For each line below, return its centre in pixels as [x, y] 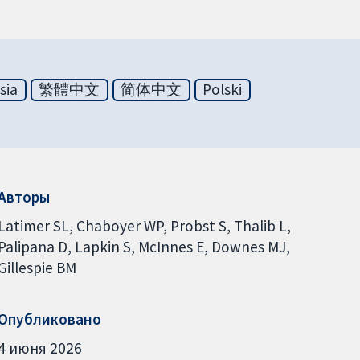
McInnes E [171, 246]
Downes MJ [248, 246]
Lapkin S [102, 246]
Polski [223, 90]
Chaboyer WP [119, 225]
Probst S [198, 225]
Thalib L [260, 225]
